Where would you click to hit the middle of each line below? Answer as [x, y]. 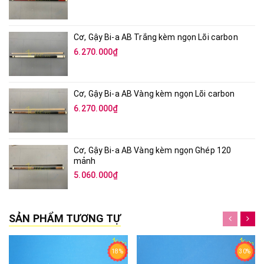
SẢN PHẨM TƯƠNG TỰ [65, 231]
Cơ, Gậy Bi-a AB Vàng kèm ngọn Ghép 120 [153, 163]
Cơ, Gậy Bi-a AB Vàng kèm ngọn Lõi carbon [154, 106]
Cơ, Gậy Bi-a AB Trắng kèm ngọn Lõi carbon [156, 50]
